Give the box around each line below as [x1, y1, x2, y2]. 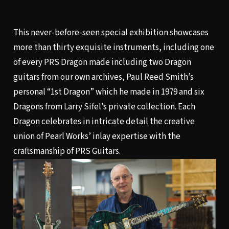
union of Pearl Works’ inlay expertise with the [13, 130, 180, 143]
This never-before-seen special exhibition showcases [13, 26, 209, 39]
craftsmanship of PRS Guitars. [13, 145, 121, 157]
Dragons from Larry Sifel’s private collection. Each [13, 100, 195, 113]
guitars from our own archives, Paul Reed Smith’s [13, 71, 194, 83]
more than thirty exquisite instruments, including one [13, 41, 214, 54]
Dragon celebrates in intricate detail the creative [13, 115, 195, 128]
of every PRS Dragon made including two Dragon [13, 56, 191, 68]
